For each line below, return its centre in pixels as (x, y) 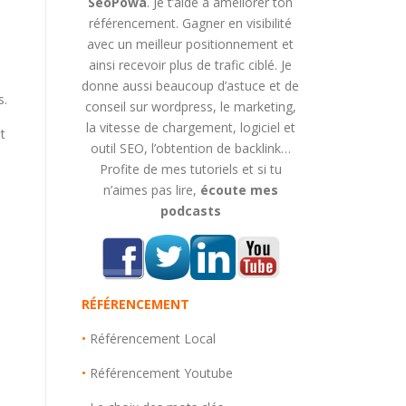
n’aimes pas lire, (151, 190)
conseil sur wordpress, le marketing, (190, 106)
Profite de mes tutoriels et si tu (190, 169)
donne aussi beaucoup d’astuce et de (190, 86)
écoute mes (239, 190)
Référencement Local (153, 338)
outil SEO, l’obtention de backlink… (190, 148)
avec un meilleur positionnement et (190, 44)
